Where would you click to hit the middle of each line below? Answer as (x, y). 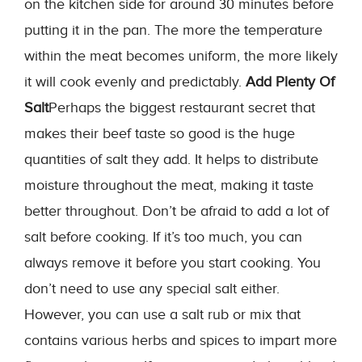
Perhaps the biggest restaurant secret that (182, 108)
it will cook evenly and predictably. (135, 82)
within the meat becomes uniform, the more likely (181, 56)
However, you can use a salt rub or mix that (162, 315)
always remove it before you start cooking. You (173, 263)
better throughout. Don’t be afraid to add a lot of (177, 211)
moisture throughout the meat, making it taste (169, 185)
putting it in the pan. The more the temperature (173, 30)
